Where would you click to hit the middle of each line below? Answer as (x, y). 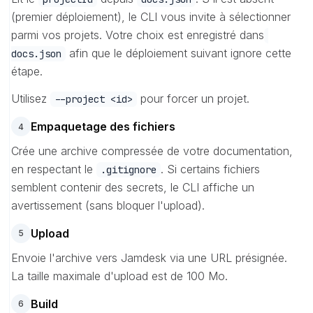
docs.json (36, 54)
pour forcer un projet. (193, 99)
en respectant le (54, 169)
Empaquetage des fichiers (103, 126)
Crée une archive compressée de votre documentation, (152, 151)
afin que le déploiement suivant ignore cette (179, 53)
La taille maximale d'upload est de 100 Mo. (119, 276)
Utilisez (31, 99)
